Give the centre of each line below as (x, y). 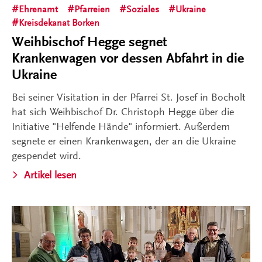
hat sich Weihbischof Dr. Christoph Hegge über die (123, 111)
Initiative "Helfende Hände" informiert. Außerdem (121, 126)
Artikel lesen (50, 175)
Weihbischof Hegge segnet (89, 42)
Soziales (143, 9)
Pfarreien (92, 9)
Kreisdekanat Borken (59, 23)
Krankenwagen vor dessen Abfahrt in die (128, 58)
